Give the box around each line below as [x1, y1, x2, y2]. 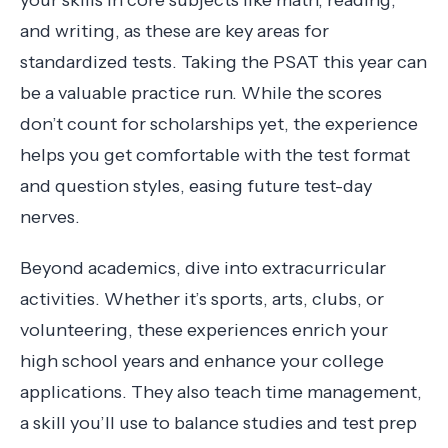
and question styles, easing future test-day [20, 174, 372, 197]
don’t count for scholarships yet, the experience [20, 112, 418, 135]
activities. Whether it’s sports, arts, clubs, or [20, 287, 384, 310]
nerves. [20, 205, 80, 228]
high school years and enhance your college [20, 349, 384, 372]
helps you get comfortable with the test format [20, 143, 410, 166]
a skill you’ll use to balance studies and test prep [20, 411, 417, 434]
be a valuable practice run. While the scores [20, 81, 382, 104]
